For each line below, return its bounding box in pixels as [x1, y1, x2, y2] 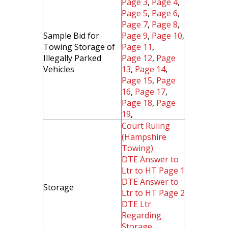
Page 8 [152, 19, 178, 30]
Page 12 [122, 52, 152, 64]
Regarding [122, 210, 161, 221]
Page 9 [122, 30, 148, 41]
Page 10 [152, 30, 182, 41]
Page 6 [152, 8, 178, 19]
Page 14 [135, 64, 165, 75]
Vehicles [43, 64, 74, 75]
